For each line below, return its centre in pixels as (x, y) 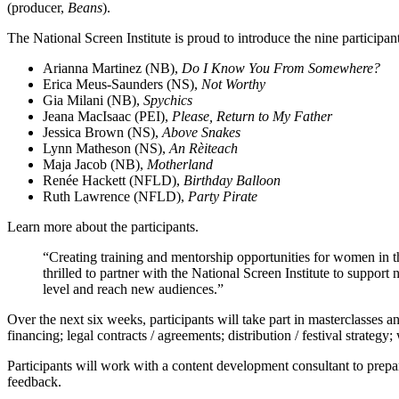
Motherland (180, 164)
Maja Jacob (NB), (95, 164)
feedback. (34, 381)
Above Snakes (199, 132)
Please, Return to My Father (252, 116)
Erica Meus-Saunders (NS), (122, 84)
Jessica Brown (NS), (101, 132)
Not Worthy (233, 84)
